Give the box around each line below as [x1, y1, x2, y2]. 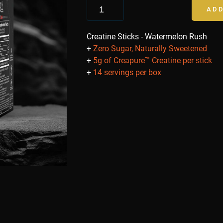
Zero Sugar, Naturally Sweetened [91, 43, 207, 53]
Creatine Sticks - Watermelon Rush [86, 31, 207, 41]
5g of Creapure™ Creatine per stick [91, 55, 212, 65]
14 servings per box [91, 67, 161, 77]
